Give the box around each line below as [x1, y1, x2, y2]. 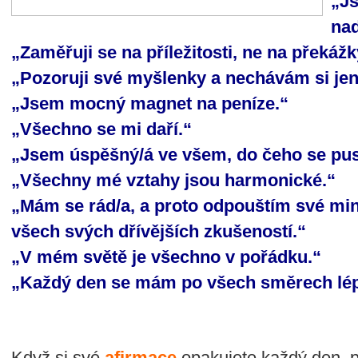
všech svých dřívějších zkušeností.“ [11, 221, 306, 241]
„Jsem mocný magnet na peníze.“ [11, 93, 288, 113]
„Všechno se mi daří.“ [11, 119, 192, 139]
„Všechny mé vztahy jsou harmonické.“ [11, 170, 336, 190]
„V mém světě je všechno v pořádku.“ [11, 247, 321, 267]
